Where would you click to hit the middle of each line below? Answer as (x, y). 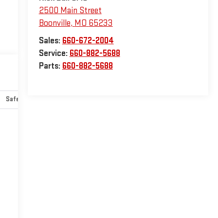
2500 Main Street (70, 11)
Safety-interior (27, 100)
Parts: (50, 66)
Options (162, 100)
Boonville (54, 23)
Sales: (50, 41)
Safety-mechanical (100, 100)
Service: (54, 54)
